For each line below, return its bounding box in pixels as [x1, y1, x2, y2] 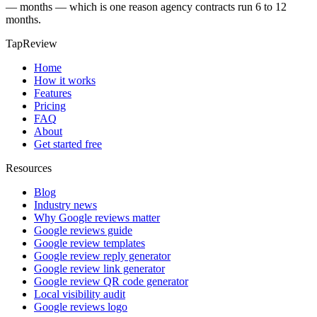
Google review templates [34, 236, 145, 249]
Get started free [34, 137, 102, 150]
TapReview [6, 37, 57, 50]
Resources [6, 161, 52, 174]
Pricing [34, 99, 66, 112]
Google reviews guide [34, 224, 132, 236]
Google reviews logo [34, 300, 127, 313]
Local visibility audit [34, 287, 125, 300]
